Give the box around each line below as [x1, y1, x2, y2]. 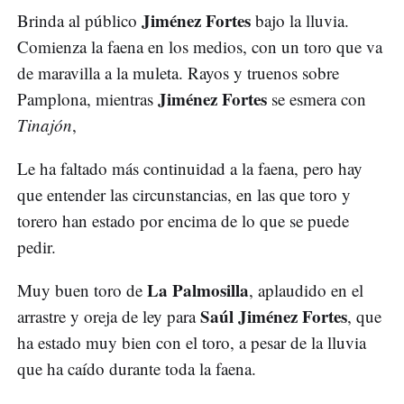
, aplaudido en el [249, 279, 363, 302]
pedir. [17, 235, 61, 259]
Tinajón [17, 114, 72, 137]
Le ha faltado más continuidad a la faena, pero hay [17, 157, 363, 180]
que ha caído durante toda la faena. [17, 357, 262, 381]
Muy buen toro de [17, 279, 147, 302]
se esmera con [271, 87, 366, 111]
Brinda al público [17, 9, 142, 32]
